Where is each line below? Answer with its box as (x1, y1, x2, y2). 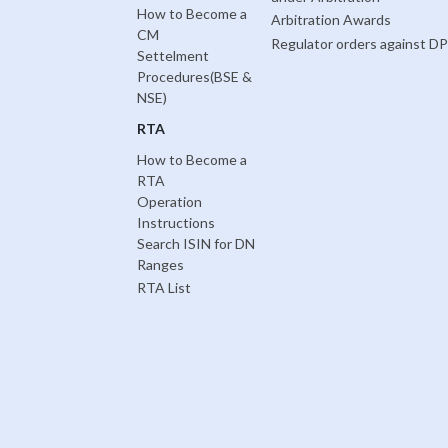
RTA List (136, 278, 191, 296)
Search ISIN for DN (136, 235, 255, 253)
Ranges (136, 256, 184, 274)
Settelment (136, 47, 209, 65)
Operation (136, 193, 202, 211)
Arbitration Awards (270, 10, 391, 28)
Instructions (136, 214, 215, 232)
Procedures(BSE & (136, 68, 252, 86)
